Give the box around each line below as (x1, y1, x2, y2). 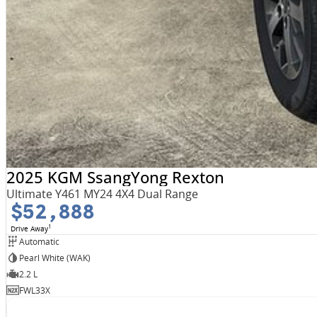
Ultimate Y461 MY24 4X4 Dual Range (6, 186, 198, 202)
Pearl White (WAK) (18, 251, 91, 264)
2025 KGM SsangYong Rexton (6, 166, 224, 188)
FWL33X (18, 284, 50, 296)
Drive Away (10, 224, 48, 234)
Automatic (18, 235, 59, 248)
